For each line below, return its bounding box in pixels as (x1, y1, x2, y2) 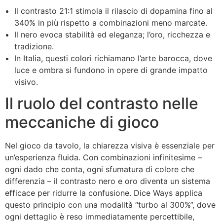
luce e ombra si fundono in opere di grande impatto (14, 65, 208, 75)
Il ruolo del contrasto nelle (5, 93, 198, 113)
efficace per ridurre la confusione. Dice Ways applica (5, 187, 202, 198)
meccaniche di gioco (5, 112, 159, 132)
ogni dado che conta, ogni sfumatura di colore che (5, 164, 194, 174)
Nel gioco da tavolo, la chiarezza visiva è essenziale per (5, 140, 215, 150)
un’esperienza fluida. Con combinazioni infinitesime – (5, 152, 202, 162)
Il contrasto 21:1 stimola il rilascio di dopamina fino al (14, 5, 213, 16)
